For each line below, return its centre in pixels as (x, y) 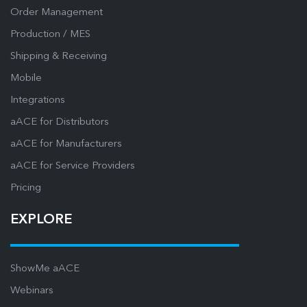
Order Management (57, 12)
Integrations (38, 100)
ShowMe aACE (45, 269)
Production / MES (50, 34)
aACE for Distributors (60, 122)
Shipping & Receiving (59, 56)
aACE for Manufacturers (66, 144)
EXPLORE (41, 220)
